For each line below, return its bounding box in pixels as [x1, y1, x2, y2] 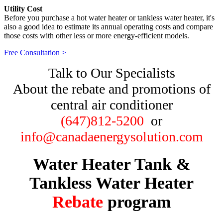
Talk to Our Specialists [48, 65, 175, 81]
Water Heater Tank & [33, 155, 190, 174]
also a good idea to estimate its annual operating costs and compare [4, 22, 213, 31]
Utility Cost [4, 4, 42, 13]
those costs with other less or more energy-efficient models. [4, 31, 189, 40]
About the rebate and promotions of [12, 81, 211, 97]
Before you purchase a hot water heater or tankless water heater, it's [4, 13, 215, 22]
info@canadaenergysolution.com [20, 129, 203, 145]
